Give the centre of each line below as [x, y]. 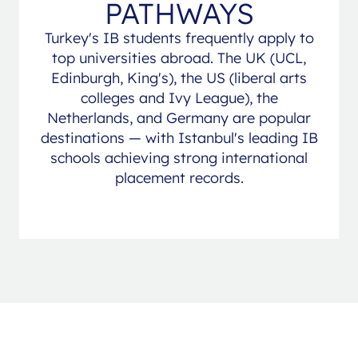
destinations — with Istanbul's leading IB [179, 137]
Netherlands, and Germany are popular [179, 117]
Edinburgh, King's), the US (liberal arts [179, 78]
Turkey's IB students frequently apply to [179, 38]
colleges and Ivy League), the [179, 97]
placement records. [179, 177]
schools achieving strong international [179, 157]
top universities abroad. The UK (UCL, [179, 58]
